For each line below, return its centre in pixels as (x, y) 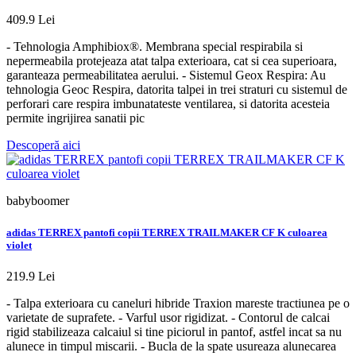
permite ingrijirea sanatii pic (75, 118)
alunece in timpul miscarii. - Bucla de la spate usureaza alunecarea (171, 346)
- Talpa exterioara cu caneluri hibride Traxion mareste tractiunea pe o (178, 303)
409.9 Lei (31, 20)
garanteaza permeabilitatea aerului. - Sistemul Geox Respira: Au (166, 75)
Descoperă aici (43, 145)
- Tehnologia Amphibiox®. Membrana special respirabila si (155, 47)
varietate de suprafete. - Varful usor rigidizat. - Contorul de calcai (168, 317)
